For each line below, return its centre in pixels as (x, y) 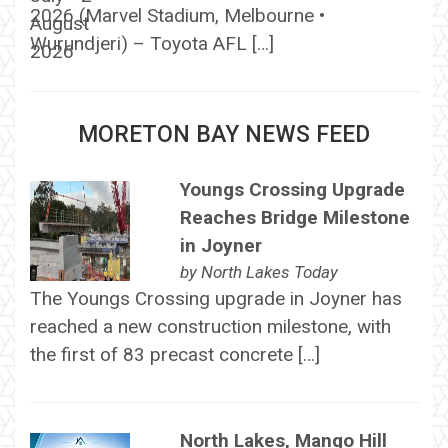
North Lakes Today (269, 271)
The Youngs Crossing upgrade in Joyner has (215, 298)
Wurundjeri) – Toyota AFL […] (151, 43)
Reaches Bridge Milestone (294, 217)
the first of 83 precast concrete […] (174, 354)
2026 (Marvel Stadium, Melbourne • (177, 15)
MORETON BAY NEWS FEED (224, 134)
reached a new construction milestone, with (210, 326)
